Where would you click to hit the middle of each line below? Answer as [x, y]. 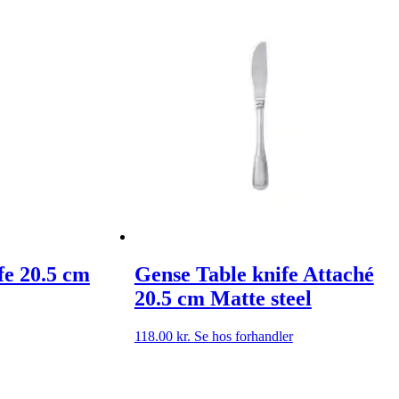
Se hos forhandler [243, 336]
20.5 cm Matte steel [223, 298]
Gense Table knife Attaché [254, 274]
